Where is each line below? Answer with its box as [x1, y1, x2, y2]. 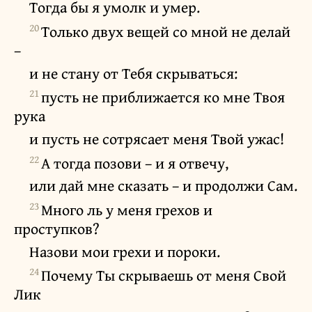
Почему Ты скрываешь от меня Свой [41, 264, 286, 287]
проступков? [14, 217, 100, 240]
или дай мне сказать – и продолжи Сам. [29, 174, 297, 197]
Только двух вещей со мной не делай [41, 20, 290, 43]
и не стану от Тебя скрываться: [29, 61, 237, 84]
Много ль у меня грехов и [41, 198, 212, 221]
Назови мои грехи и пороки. [29, 240, 220, 263]
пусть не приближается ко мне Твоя [41, 86, 285, 109]
